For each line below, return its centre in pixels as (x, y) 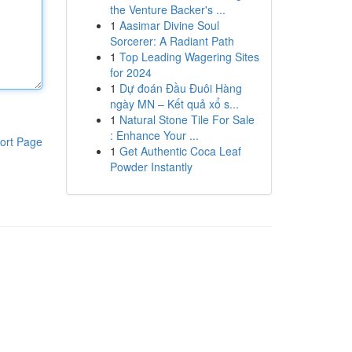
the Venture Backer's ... (167, 9)
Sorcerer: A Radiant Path (172, 41)
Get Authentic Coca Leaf (180, 151)
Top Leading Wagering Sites (189, 57)
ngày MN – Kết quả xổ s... (174, 104)
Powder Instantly (151, 167)
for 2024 (130, 72)
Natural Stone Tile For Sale (187, 119)
